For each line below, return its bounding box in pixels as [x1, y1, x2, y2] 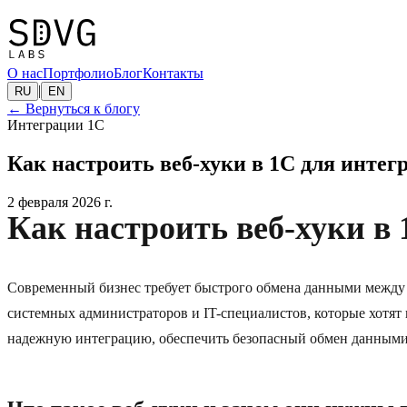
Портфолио [43, 65, 114, 82]
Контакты [143, 65, 203, 82]
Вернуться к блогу [25, 101, 140, 117]
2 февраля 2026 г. [7, 194, 113, 211]
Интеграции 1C [7, 117, 104, 134]
